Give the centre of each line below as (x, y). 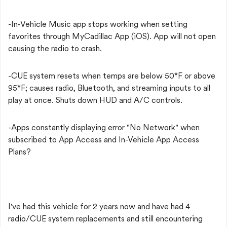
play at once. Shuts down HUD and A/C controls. (95, 100)
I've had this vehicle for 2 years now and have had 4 (99, 206)
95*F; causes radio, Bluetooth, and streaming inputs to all (109, 88)
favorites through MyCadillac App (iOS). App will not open (112, 36)
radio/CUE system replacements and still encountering (105, 219)
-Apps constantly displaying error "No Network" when (104, 127)
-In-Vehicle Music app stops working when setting (98, 24)
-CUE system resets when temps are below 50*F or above (112, 76)
